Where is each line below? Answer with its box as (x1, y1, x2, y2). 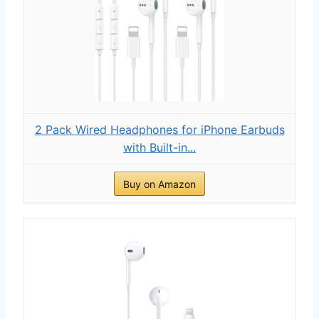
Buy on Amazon (123, 177, 196, 190)
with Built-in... (123, 140, 196, 155)
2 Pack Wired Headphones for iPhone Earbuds (34, 122, 285, 137)
